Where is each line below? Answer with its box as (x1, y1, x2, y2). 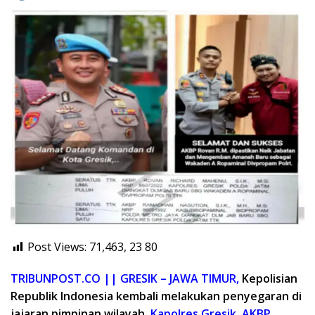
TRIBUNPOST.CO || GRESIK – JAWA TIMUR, (11, 271, 239, 287)
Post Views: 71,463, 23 (27, 239, 142, 255)
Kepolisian (242, 271, 297, 287)
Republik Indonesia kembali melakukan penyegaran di (11, 288, 302, 304)
